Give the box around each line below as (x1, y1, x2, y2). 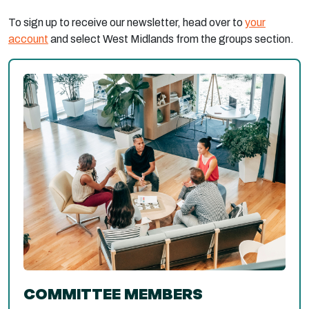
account (8, 33, 48, 45)
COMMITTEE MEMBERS (23, 285, 203, 303)
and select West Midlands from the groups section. (48, 33, 294, 45)
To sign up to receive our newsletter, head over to (8, 17, 245, 28)
